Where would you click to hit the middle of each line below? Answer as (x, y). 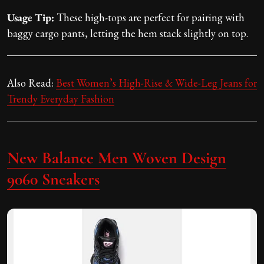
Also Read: (32, 83)
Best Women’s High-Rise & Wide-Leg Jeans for (156, 83)
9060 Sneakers (53, 179)
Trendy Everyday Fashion (61, 99)
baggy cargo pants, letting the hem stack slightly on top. (128, 34)
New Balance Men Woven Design (117, 158)
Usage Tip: (31, 18)
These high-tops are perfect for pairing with (149, 18)
